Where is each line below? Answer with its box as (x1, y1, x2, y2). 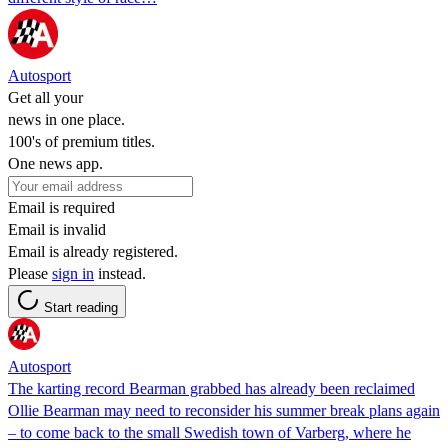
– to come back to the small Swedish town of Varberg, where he (8, 423, 411, 441)
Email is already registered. (8, 242, 178, 260)
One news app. (8, 154, 103, 172)
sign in (52, 264, 94, 282)
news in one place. (8, 110, 125, 128)
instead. (94, 264, 146, 282)
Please (8, 264, 52, 282)
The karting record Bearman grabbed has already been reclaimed (8, 379, 415, 397)
